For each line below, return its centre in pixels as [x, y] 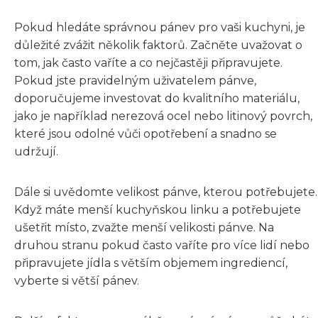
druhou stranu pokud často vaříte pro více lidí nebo [162, 245]
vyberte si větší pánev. [77, 280]
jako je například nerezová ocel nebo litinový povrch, [163, 116]
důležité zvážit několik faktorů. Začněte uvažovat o [158, 45]
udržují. [36, 151]
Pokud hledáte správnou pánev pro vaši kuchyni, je [160, 27]
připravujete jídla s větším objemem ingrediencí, [151, 263]
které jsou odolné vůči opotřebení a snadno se [146, 133]
